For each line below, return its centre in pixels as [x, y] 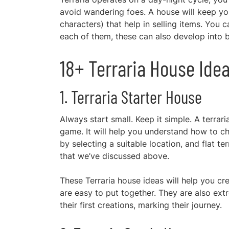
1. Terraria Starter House [131, 97]
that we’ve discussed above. [114, 156]
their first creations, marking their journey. [141, 205]
